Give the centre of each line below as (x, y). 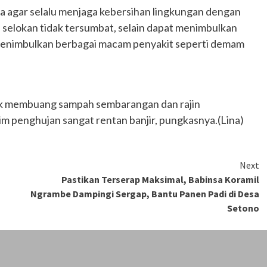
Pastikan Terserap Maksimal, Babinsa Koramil (160, 179)
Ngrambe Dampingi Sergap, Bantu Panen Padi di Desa (145, 193)
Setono (243, 208)
